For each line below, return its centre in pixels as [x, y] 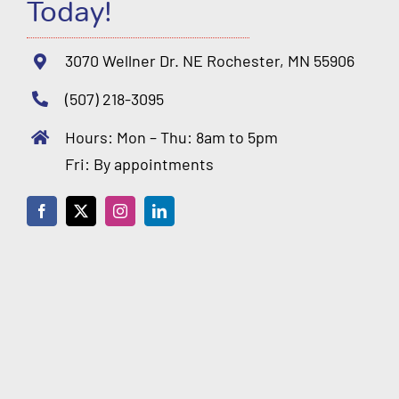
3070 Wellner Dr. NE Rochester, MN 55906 [210, 61]
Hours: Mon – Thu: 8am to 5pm [172, 137]
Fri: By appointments [140, 163]
